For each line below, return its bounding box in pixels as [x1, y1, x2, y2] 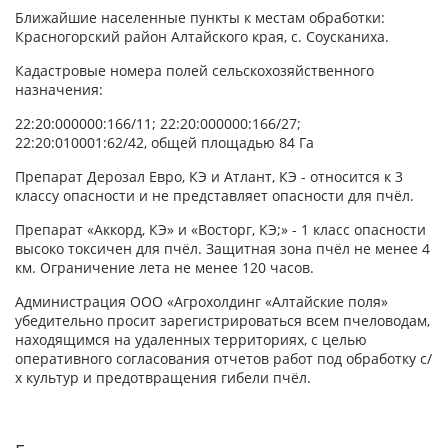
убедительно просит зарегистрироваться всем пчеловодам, [15, 311, 430, 331]
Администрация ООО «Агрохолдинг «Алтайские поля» [15, 292, 388, 312]
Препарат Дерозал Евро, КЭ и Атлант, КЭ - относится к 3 [15, 167, 403, 187]
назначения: [15, 80, 107, 100]
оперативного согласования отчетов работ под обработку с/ [15, 349, 432, 369]
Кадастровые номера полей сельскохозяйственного [15, 61, 374, 81]
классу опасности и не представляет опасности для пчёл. [15, 186, 414, 206]
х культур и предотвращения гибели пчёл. [15, 368, 311, 388]
